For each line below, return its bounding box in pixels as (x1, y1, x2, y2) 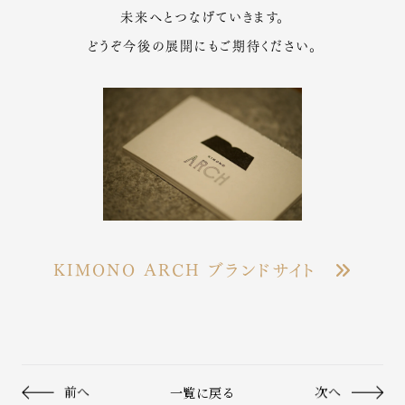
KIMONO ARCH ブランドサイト (52, 254, 334, 282)
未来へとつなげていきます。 (120, 5, 285, 25)
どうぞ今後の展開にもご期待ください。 (88, 33, 317, 54)
